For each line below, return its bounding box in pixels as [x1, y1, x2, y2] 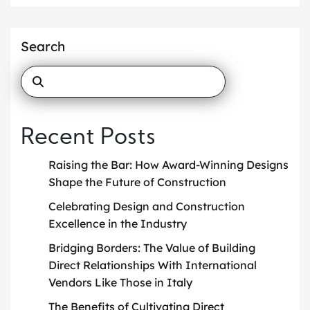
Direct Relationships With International [48, 257, 257, 272]
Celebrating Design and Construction [48, 199, 245, 213]
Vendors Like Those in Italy [48, 275, 192, 289]
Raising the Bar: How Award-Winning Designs [48, 157, 289, 172]
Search [21, 37, 65, 55]
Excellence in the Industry [48, 216, 187, 230]
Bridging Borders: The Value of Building [48, 240, 255, 255]
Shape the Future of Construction [48, 174, 226, 189]
